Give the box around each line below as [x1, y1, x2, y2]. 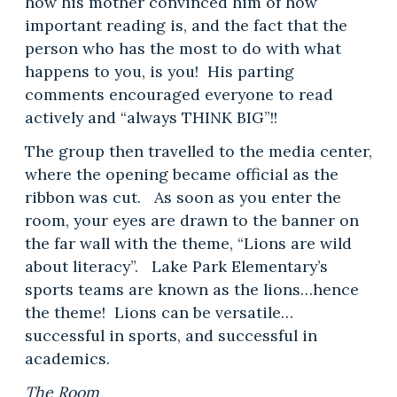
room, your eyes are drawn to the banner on [24, 210, 359, 231]
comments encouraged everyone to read [24, 84, 333, 105]
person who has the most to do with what [24, 38, 341, 59]
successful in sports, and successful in [24, 325, 317, 346]
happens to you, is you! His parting [24, 61, 294, 82]
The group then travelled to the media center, [24, 141, 372, 162]
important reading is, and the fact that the [24, 15, 347, 36]
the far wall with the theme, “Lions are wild [24, 233, 352, 254]
